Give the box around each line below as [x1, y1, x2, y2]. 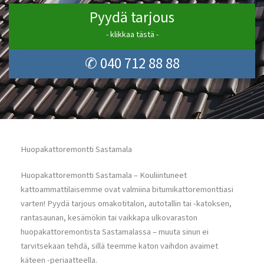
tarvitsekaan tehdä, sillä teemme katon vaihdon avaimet [21, 240, 218, 252]
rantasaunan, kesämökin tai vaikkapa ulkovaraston [21, 212, 197, 224]
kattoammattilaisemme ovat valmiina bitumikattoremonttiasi [21, 183, 233, 196]
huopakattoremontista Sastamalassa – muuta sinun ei [21, 226, 209, 238]
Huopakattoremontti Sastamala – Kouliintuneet [21, 169, 187, 181]
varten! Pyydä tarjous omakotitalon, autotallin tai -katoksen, [21, 197, 232, 210]
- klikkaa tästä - [105, 28, 159, 41]
